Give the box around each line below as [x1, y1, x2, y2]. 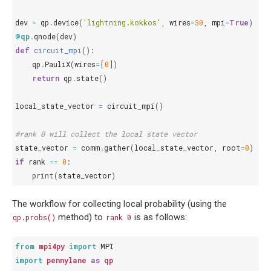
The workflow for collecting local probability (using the [12, 198, 227, 210]
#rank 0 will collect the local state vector [15, 129, 197, 139]
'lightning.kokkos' [83, 18, 161, 28]
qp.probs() [12, 212, 56, 223]
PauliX [45, 59, 70, 70]
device [53, 18, 79, 28]
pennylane [47, 255, 87, 266]
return [32, 73, 59, 83]
